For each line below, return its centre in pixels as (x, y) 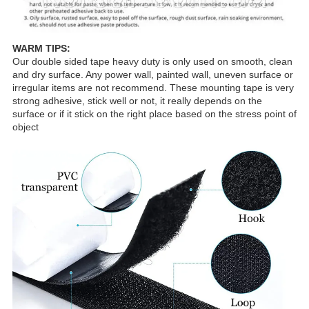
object (26, 127)
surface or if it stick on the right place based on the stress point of (154, 114)
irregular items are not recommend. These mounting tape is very (153, 88)
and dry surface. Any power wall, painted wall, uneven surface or (153, 75)
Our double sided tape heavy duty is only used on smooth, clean (152, 62)
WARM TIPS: (43, 49)
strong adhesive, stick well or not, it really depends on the (137, 101)
